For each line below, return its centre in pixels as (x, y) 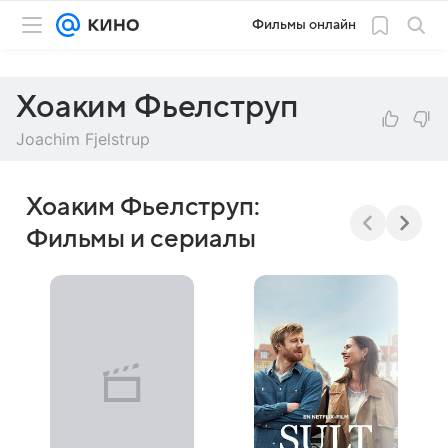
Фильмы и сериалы (141, 239)
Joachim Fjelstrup (83, 139)
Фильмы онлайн (304, 24)
